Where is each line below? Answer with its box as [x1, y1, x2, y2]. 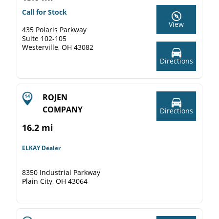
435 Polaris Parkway [22, 25, 87, 34]
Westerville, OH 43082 [22, 43, 93, 52]
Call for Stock [22, 7, 67, 17]
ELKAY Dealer [22, 144, 61, 152]
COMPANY [43, 104, 83, 115]
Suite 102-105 [22, 34, 66, 43]
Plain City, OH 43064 [22, 176, 88, 186]
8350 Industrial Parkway [22, 168, 100, 177]
